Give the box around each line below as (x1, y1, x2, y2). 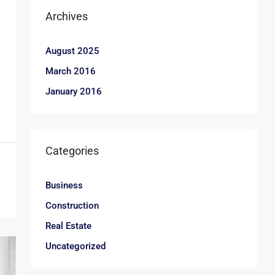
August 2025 (45, 45, 99, 56)
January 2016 (45, 86, 102, 97)
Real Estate (45, 220, 91, 231)
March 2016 (45, 66, 96, 77)
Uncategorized (45, 241, 106, 252)
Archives (45, 10, 88, 23)
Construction (45, 200, 99, 211)
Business (45, 180, 83, 191)
